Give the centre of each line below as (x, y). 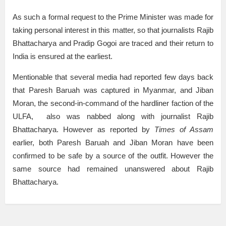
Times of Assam (184, 130)
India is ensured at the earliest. (63, 56)
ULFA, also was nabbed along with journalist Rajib (113, 117)
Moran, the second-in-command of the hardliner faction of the (113, 103)
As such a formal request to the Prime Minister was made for (113, 17)
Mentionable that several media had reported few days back (113, 77)
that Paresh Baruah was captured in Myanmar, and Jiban (113, 90)
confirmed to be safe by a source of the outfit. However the (113, 156)
